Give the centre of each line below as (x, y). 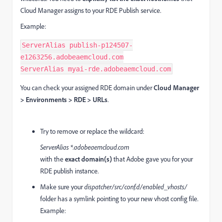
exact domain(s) (88, 159)
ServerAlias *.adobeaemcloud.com (85, 147)
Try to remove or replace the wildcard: (92, 131)
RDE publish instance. (69, 171)
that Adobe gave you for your (152, 159)
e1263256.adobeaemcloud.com (72, 57)
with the (53, 159)
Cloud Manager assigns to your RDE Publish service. (91, 10)
